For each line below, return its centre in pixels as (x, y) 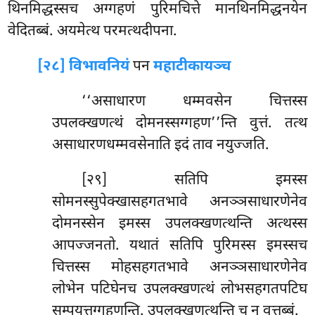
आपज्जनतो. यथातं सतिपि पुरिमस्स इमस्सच (179, 246)
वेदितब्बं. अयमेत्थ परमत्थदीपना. (93, 32)
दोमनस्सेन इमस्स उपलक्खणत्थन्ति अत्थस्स (179, 225)
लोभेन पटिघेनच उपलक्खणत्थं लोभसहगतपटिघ (179, 290)
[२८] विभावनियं (84, 67)
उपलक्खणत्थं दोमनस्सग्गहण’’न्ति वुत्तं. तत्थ (179, 124)
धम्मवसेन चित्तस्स (245, 102)
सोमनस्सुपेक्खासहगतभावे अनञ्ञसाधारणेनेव (179, 203)
